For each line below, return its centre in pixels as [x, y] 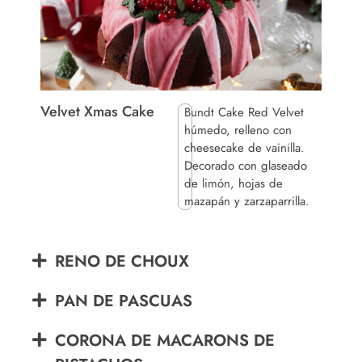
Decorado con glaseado [246, 165]
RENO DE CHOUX [122, 261]
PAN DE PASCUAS [124, 301]
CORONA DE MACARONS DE [165, 340]
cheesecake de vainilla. [245, 147]
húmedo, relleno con [238, 130]
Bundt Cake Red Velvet [244, 112]
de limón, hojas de [234, 183]
